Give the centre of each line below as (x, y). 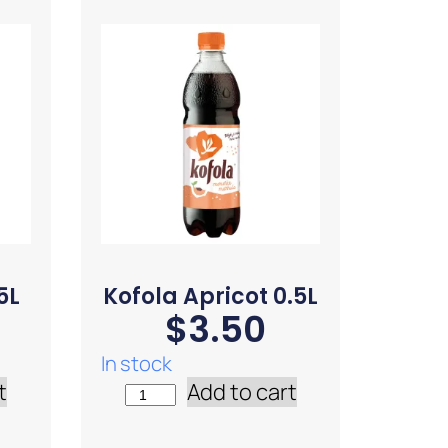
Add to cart (241, 392)
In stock (136, 363)
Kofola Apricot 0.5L (211, 297)
